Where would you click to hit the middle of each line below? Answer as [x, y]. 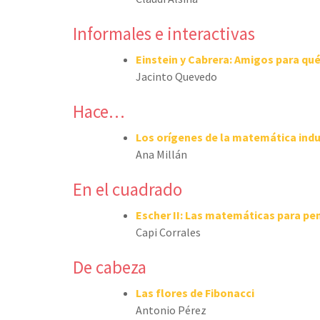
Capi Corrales [168, 232]
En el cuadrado [127, 189]
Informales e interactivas [164, 33]
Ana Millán [161, 154]
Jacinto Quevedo [176, 76]
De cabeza [110, 267]
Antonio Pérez [171, 310]
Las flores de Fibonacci [195, 292]
